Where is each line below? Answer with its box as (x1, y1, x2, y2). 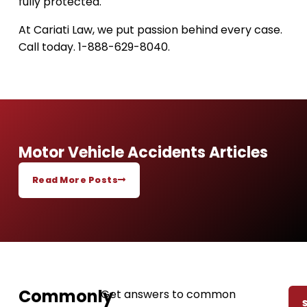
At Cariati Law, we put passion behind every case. (18, 22, 282, 38)
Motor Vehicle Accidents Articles (18, 142, 268, 163)
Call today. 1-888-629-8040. (18, 39, 170, 55)
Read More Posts (32, 174, 119, 186)
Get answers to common (100, 286, 236, 302)
